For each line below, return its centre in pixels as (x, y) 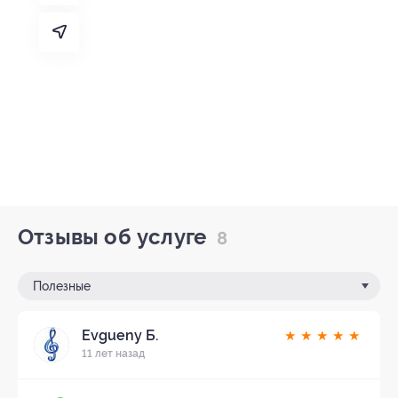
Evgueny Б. (120, 335)
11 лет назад (113, 353)
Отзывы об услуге (115, 237)
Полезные (62, 286)
